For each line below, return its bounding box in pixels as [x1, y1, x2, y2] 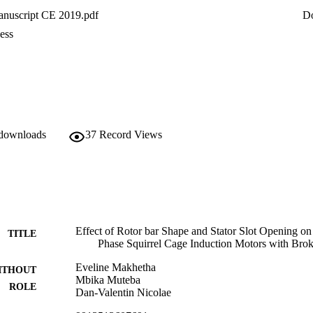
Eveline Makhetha [75, 261, 156, 273]
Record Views [99, 128, 162, 140]
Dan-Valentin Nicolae [75, 286, 171, 298]
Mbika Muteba [75, 273, 140, 286]
